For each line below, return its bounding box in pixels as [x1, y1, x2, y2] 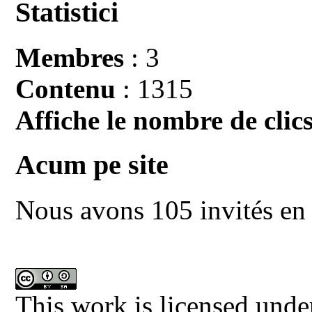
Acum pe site [15, 149, 169, 181]
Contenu [15, 73, 116, 104]
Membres [15, 42, 125, 72]
